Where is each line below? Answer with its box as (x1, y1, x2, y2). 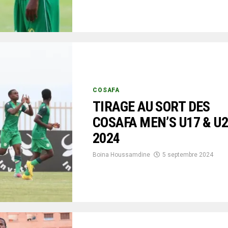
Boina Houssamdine (93, 151, 150, 158)
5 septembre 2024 (162, 151, 213, 158)
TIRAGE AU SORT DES (93, 98, 210, 115)
